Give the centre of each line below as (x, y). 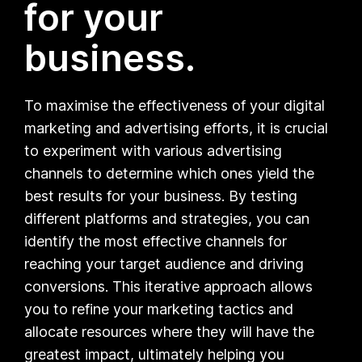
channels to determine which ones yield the (170, 173)
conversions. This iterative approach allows (169, 286)
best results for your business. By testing (161, 196)
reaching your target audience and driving (164, 263)
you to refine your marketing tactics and (159, 309)
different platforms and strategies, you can (167, 218)
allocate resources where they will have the (170, 331)
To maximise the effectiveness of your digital (175, 105)
